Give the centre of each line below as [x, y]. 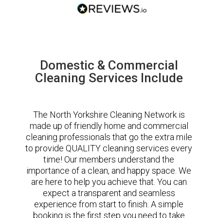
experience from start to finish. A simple [109, 204]
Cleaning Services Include [109, 78]
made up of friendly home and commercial [109, 126]
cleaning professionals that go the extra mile [109, 137]
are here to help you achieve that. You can [109, 182]
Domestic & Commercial [109, 65]
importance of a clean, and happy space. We [109, 170]
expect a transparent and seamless [109, 193]
